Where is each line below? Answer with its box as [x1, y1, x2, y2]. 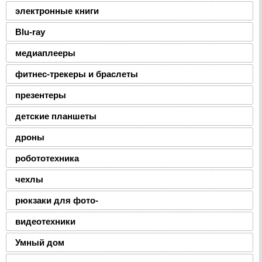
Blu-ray [15, 27, 45, 37]
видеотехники [15, 216, 75, 226]
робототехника [15, 153, 79, 163]
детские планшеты [15, 111, 96, 121]
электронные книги [15, 6, 99, 16]
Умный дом [15, 237, 64, 247]
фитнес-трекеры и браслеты [15, 69, 138, 79]
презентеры [15, 90, 66, 100]
